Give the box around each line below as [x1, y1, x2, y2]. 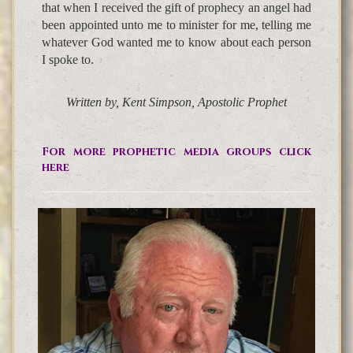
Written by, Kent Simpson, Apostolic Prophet [66, 95, 287, 110]
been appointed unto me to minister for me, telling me [42, 18, 311, 32]
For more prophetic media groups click [42, 144, 311, 160]
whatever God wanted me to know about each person [42, 35, 311, 50]
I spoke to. [42, 53, 94, 67]
